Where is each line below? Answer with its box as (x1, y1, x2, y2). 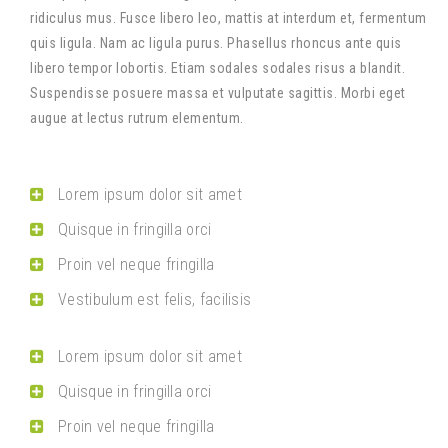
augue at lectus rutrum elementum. (30, 110, 244, 126)
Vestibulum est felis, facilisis (58, 290, 252, 309)
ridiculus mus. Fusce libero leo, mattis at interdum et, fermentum (30, 10, 427, 26)
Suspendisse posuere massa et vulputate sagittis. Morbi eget (30, 85, 406, 101)
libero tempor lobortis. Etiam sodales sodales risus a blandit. (30, 60, 405, 76)
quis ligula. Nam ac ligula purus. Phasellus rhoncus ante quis (30, 35, 402, 51)
